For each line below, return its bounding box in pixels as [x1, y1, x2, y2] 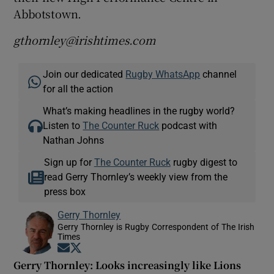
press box [43, 186, 86, 196]
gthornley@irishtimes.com [13, 31, 156, 48]
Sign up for [43, 157, 94, 167]
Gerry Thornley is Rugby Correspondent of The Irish [57, 222, 255, 231]
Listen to [43, 120, 83, 130]
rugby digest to [170, 157, 237, 167]
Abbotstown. [13, 5, 82, 21]
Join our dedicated [43, 68, 126, 79]
